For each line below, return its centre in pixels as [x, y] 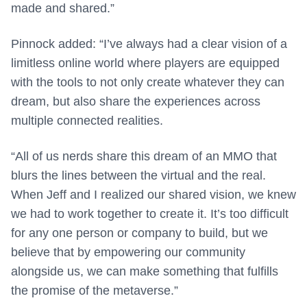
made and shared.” [63, 9]
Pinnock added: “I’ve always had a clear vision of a [149, 44]
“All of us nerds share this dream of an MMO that [144, 157]
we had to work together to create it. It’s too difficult [150, 214]
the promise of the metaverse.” [95, 291]
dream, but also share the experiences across [136, 102]
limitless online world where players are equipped [145, 63]
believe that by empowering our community [128, 253]
